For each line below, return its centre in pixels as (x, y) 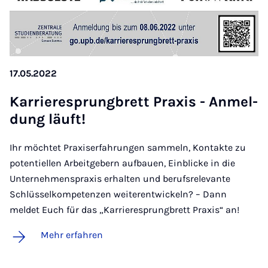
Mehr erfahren (72, 234)
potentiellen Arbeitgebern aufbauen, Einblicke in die (122, 163)
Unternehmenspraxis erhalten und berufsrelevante (120, 178)
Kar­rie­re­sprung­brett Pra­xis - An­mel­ (134, 101)
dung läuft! (48, 119)
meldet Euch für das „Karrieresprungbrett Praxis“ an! (124, 209)
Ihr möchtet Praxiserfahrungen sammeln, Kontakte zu (128, 147)
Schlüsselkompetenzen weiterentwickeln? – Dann (118, 194)
